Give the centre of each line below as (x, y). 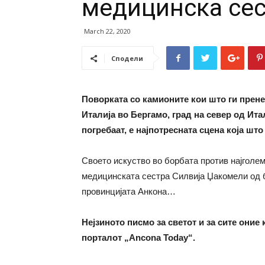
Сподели (127, 58)
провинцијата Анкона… (129, 191)
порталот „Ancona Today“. (138, 237)
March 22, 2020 (107, 31)
